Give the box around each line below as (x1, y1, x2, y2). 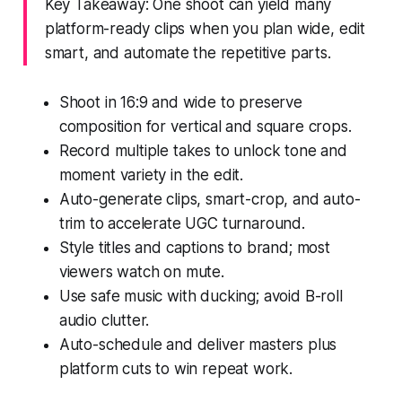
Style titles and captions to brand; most (58, 238, 330, 257)
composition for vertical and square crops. (58, 117, 352, 135)
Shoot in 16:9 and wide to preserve (58, 92, 302, 111)
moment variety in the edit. (58, 165, 244, 184)
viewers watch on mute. (58, 262, 224, 281)
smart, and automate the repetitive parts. (44, 43, 331, 62)
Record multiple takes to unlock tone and (58, 141, 347, 160)
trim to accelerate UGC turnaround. (58, 214, 305, 232)
